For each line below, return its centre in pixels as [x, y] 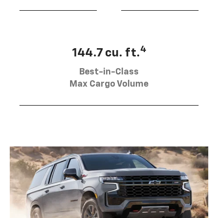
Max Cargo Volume [109, 84]
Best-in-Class [109, 72]
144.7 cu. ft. [106, 53]
